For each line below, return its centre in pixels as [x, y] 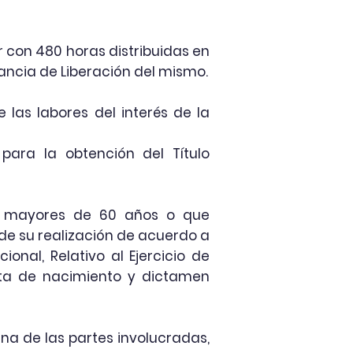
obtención [100, 154]
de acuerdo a [162, 236]
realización [75, 236]
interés [144, 113]
